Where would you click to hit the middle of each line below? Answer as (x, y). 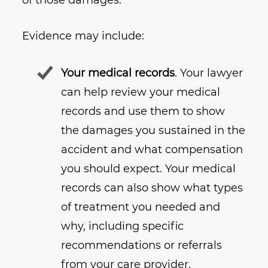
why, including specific (123, 226)
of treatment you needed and (141, 207)
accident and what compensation (152, 150)
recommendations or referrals (142, 246)
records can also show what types (152, 188)
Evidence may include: (83, 36)
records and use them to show (143, 112)
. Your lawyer (209, 73)
